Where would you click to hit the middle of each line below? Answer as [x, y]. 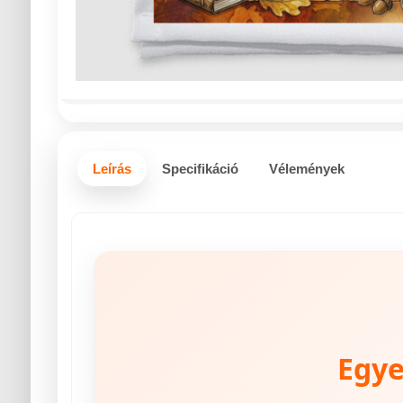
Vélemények [306, 168]
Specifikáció [200, 168]
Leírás [112, 168]
